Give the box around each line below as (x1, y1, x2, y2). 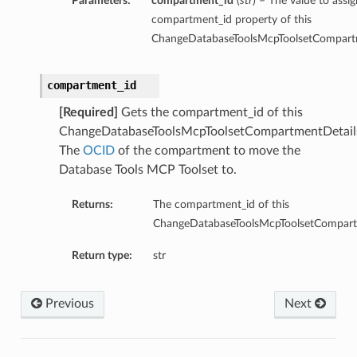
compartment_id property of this (151, 14, 312, 26)
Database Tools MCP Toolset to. (58, 163, 237, 177)
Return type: (71, 249, 132, 262)
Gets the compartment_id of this (117, 106, 303, 120)
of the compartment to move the (114, 144, 300, 158)
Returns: (71, 198, 113, 211)
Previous (41, 297, 94, 311)
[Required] (58, 106, 118, 120)
